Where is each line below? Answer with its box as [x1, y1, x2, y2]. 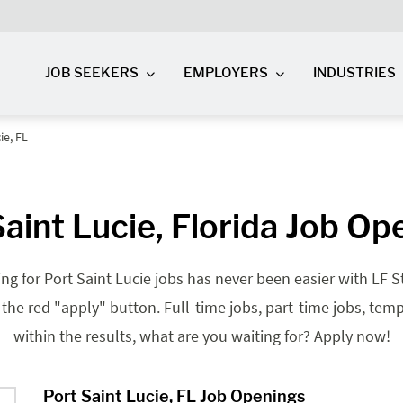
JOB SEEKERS [45, 65, 139, 82]
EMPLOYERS [184, 65, 269, 82]
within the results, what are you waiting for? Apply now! [13, 325, 390, 346]
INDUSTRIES [313, 65, 397, 82]
